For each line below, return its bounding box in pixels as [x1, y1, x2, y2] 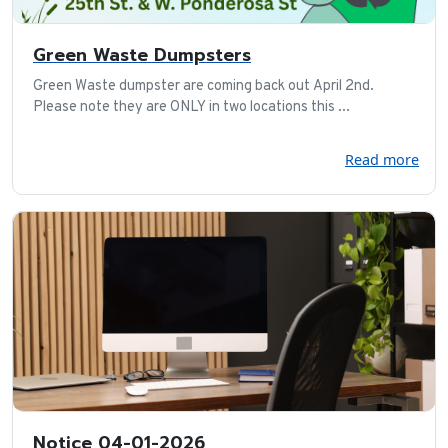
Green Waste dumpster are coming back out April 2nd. [33, 76, 374, 96]
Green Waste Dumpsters [33, 41, 251, 68]
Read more [345, 149, 419, 169]
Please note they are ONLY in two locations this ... [33, 97, 350, 117]
